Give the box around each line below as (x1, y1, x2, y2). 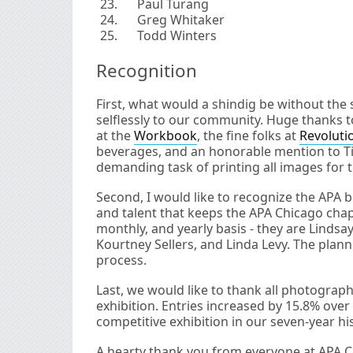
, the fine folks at (197, 126, 299, 144)
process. (96, 251, 147, 269)
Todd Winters (136, 26, 217, 44)
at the (96, 126, 134, 144)
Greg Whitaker (136, 10, 225, 28)
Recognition (96, 58, 197, 83)
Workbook (134, 126, 197, 144)
